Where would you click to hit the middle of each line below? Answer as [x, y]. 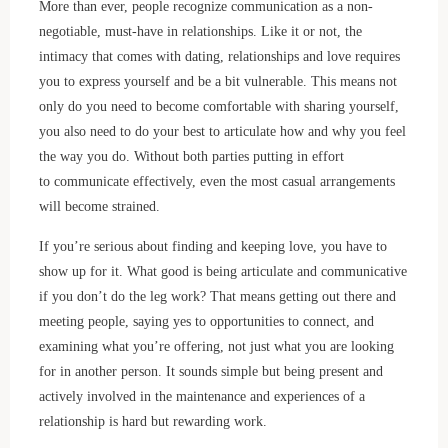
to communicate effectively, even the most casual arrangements [216, 180]
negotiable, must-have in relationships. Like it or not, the [200, 30]
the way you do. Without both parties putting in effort [191, 155]
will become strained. [99, 205]
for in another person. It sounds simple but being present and [210, 370]
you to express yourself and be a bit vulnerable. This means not [217, 80]
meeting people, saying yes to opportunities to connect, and [206, 320]
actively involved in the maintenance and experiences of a [201, 395]
